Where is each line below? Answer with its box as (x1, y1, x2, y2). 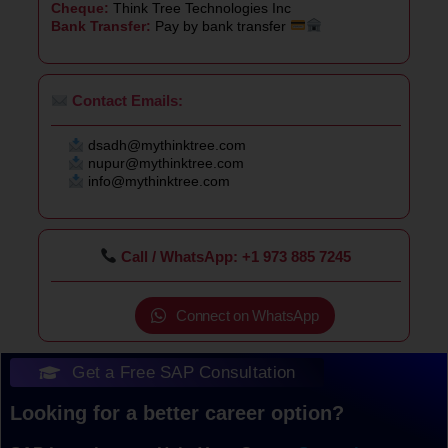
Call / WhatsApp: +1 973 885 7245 (117, 247, 352, 265)
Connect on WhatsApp (175, 306, 319, 324)
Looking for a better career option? (10, 402, 345, 425)
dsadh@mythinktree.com (88, 137, 247, 154)
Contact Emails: (67, 92, 183, 110)
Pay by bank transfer (150, 17, 290, 34)
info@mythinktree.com (88, 173, 231, 190)
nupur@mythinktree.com (88, 155, 245, 172)
